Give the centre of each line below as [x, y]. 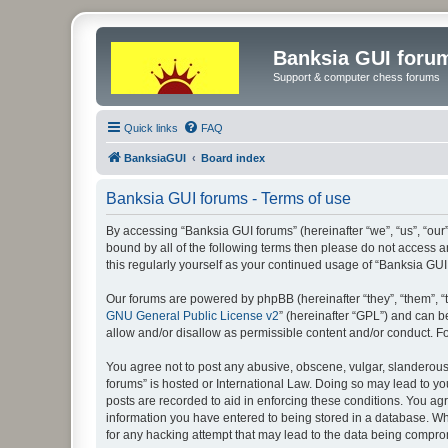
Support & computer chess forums [356, 77]
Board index [233, 157]
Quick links [151, 127]
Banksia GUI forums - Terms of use [228, 198]
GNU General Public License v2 [192, 315]
